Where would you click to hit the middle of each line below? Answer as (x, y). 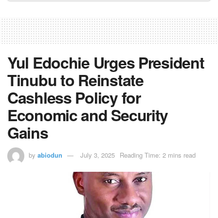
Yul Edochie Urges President (106, 62)
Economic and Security (88, 115)
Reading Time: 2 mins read (158, 155)
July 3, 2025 (98, 155)
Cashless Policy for (74, 97)
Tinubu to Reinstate (75, 80)
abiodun (50, 155)
